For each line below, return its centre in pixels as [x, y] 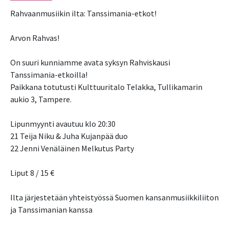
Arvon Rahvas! [35, 38]
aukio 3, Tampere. [41, 99]
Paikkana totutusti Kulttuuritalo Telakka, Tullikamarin [106, 87]
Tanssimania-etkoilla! [49, 75]
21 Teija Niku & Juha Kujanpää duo [69, 136]
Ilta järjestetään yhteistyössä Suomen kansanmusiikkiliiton [114, 198]
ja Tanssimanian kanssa [51, 210]
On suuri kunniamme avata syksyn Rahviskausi [90, 63]
